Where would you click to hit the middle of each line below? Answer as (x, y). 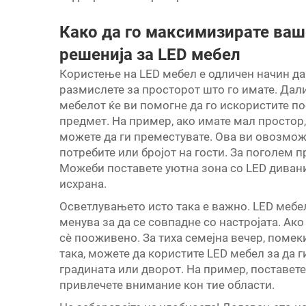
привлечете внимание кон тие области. (167, 285)
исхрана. (83, 184)
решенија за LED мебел (150, 55)
